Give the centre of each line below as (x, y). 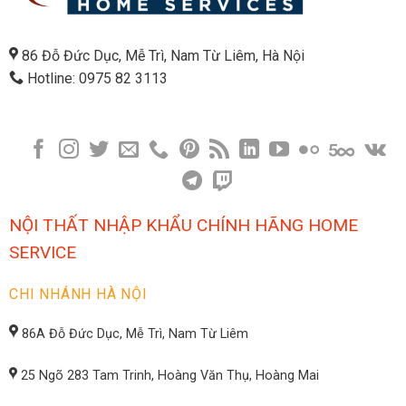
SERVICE (43, 253)
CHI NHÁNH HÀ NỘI (78, 295)
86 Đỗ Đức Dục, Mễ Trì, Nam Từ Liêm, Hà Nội (163, 56)
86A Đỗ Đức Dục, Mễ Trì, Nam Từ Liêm (135, 333)
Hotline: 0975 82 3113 (96, 79)
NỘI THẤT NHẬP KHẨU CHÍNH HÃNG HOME (184, 226)
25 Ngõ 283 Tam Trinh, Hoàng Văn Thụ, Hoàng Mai (168, 375)
